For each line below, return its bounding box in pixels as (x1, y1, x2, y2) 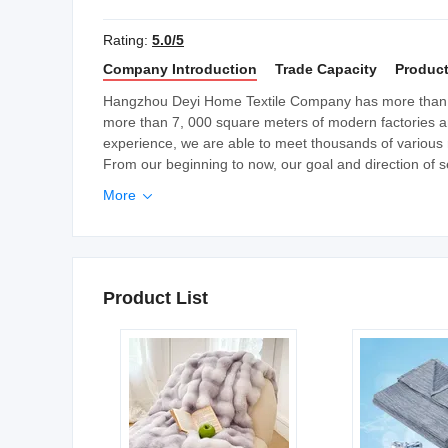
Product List (103, 288, 208, 308)
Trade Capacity (275, 61, 377, 77)
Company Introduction (103, 61, 257, 77)
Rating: (103, 32, 152, 48)
